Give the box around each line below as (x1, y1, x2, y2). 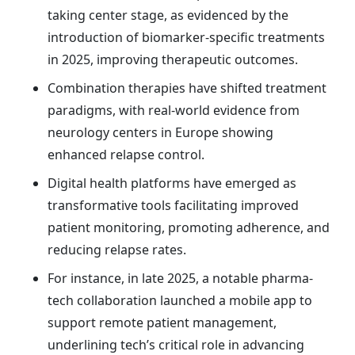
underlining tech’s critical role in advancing (48, 335, 304, 353)
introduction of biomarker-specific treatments (48, 28, 325, 46)
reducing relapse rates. (48, 240, 186, 258)
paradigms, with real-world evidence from (48, 101, 300, 119)
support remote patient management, (48, 313, 277, 331)
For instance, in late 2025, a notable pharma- (48, 269, 313, 287)
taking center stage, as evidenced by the (48, 6, 288, 24)
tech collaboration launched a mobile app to (48, 291, 312, 309)
